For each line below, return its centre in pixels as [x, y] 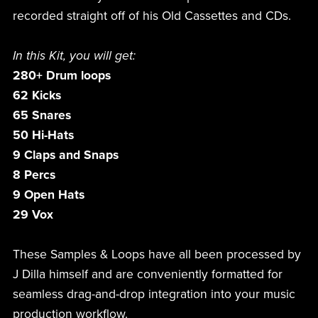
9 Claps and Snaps [65, 155]
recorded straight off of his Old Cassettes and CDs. [152, 16]
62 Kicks [37, 96]
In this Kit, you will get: [74, 56]
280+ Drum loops [61, 76]
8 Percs [34, 175]
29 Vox [33, 215]
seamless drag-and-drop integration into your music [154, 295]
